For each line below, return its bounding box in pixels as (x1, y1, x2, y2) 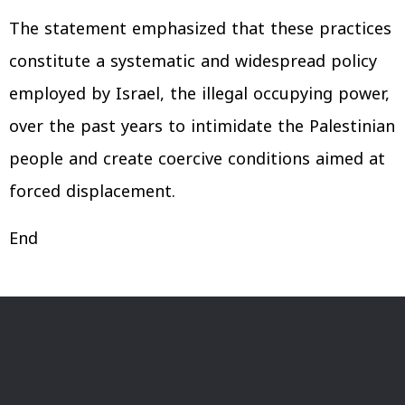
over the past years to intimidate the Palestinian (9, 111, 395, 142)
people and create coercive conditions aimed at (9, 144, 385, 174)
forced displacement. (9, 176, 175, 207)
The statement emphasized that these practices (9, 14, 391, 44)
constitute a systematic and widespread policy (9, 46, 377, 77)
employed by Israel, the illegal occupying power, (9, 79, 390, 109)
